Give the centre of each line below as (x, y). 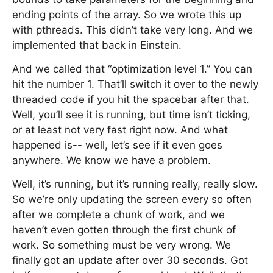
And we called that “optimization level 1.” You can (132, 69)
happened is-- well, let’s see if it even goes (117, 145)
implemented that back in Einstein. (97, 45)
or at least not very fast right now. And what (120, 130)
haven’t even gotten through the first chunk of (124, 230)
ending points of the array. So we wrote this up (127, 15)
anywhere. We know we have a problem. (112, 160)
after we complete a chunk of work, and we (119, 214)
